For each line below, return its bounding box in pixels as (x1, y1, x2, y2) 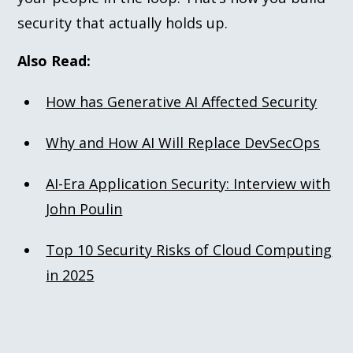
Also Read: (17, 50, 99, 70)
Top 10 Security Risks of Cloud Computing (46, 240, 333, 259)
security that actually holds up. (17, 13, 229, 32)
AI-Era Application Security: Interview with (46, 173, 331, 193)
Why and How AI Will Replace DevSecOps (46, 132, 321, 152)
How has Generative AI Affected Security (46, 91, 318, 111)
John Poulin (46, 199, 123, 218)
